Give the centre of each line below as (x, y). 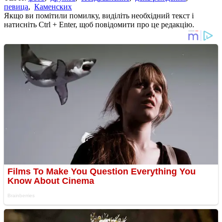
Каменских (53, 6)
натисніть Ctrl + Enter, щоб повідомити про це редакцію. (99, 24)
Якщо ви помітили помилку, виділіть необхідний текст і (99, 15)
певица (16, 6)
